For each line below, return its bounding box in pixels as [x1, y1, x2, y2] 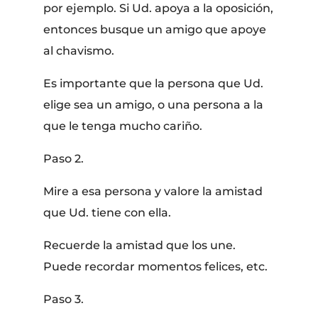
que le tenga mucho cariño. [43, 119, 203, 133]
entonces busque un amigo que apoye [43, 22, 267, 36]
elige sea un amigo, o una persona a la [43, 97, 264, 111]
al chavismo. [43, 43, 115, 57]
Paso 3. [43, 292, 84, 306]
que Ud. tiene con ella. [43, 205, 172, 219]
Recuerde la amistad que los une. [43, 238, 236, 252]
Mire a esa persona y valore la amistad [43, 184, 263, 198]
